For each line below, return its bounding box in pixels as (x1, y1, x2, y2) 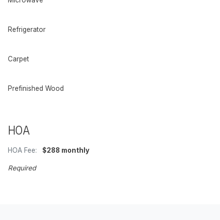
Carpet (8, 55, 29, 63)
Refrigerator (8, 25, 46, 33)
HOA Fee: (8, 146, 37, 154)
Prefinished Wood (8, 84, 64, 92)
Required (8, 164, 36, 172)
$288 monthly (41, 146, 89, 154)
